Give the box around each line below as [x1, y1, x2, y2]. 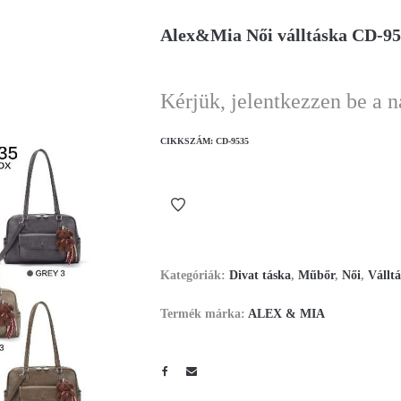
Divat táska [229, 269, 291, 282]
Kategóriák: [160, 269, 229, 282]
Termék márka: [160, 307, 248, 320]
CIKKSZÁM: [160, 136, 216, 146]
